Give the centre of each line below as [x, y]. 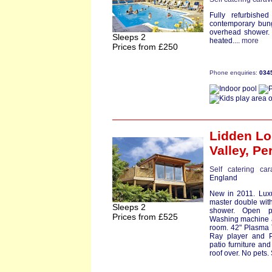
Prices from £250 [145, 47]
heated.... [226, 41]
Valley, [231, 150]
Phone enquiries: [234, 73]
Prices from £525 [145, 217]
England [223, 178]
